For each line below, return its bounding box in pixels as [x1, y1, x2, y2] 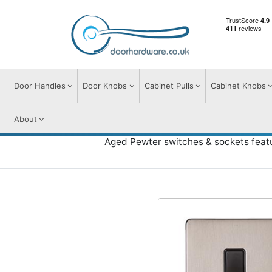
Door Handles [14, 81, 66, 90]
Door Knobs [83, 81, 127, 90]
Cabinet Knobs [210, 81, 266, 90]
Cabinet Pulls [144, 81, 194, 90]
